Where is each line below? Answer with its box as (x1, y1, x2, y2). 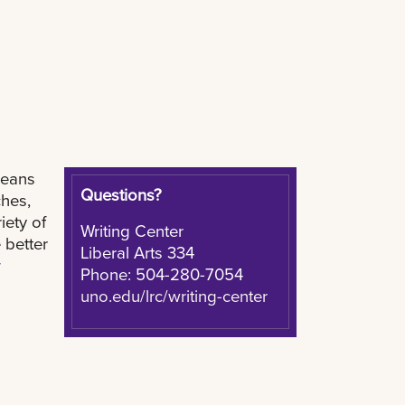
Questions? (80, 182, 162, 206)
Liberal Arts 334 (80, 240, 194, 264)
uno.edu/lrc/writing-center (80, 283, 268, 307)
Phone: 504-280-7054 (80, 261, 243, 286)
